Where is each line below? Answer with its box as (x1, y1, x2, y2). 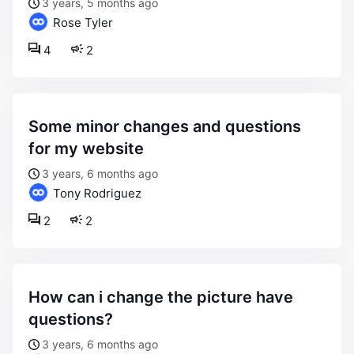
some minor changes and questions (28, 117, 39, 136)
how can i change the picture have (28, 288, 40, 307)
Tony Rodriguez (50, 186, 141, 201)
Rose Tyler (50, 15, 113, 30)
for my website (28, 139, 144, 158)
